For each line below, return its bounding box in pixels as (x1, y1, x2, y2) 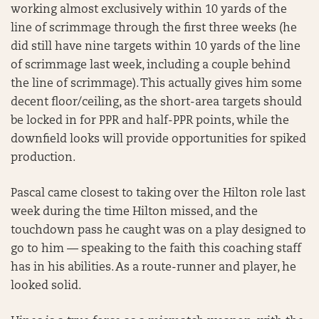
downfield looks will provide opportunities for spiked (11, 134, 306, 145)
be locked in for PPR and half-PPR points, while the (11, 115, 289, 127)
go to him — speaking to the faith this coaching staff (11, 244, 301, 255)
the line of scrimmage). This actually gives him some (11, 78, 302, 90)
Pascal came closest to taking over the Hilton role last (11, 188, 305, 199)
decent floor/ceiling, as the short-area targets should (11, 97, 302, 108)
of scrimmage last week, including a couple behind (11, 60, 291, 71)
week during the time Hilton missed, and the (11, 206, 258, 218)
